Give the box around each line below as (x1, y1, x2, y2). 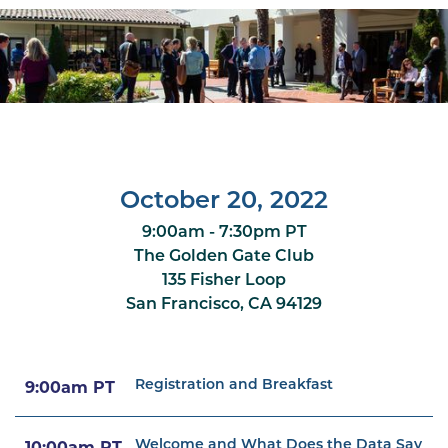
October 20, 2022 (120, 189, 328, 214)
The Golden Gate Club (134, 248, 314, 265)
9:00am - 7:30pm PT (141, 224, 307, 241)
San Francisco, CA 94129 (126, 296, 322, 313)
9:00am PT (25, 380, 115, 397)
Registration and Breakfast (135, 377, 333, 393)
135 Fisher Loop (162, 272, 286, 289)
